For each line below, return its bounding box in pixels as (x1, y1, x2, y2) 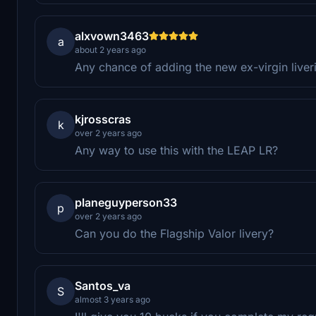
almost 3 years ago (75, 293, 150, 305)
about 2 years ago (75, 44, 146, 55)
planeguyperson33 (75, 195, 177, 209)
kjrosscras (75, 111, 131, 126)
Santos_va (75, 278, 130, 293)
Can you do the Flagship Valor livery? (75, 226, 274, 241)
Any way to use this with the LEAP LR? (75, 142, 278, 157)
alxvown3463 (75, 28, 149, 43)
